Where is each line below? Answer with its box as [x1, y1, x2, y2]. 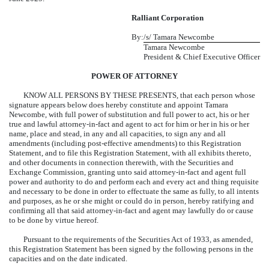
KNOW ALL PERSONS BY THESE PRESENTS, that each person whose [23, 91, 255, 100]
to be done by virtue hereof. [9, 216, 98, 225]
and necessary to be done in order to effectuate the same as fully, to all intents [9, 187, 259, 196]
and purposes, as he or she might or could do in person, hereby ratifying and [9, 196, 254, 205]
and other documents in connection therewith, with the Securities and [9, 158, 234, 167]
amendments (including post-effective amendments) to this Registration [9, 139, 241, 148]
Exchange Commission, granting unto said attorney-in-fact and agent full [9, 168, 246, 177]
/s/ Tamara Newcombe [144, 32, 214, 41]
